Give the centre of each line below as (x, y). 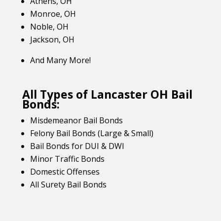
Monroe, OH (53, 14)
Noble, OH (49, 26)
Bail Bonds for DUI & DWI (77, 146)
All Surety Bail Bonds (68, 184)
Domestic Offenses (65, 171)
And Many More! (60, 60)
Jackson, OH (52, 39)
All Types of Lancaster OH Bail (107, 94)
